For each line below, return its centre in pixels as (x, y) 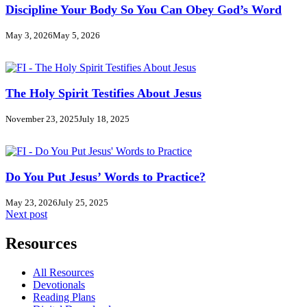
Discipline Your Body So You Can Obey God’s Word (144, 10)
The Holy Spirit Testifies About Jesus (103, 94)
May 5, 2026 (76, 36)
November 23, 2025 (42, 119)
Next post (26, 214)
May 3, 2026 (29, 36)
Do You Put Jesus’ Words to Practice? (106, 177)
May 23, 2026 (32, 203)
